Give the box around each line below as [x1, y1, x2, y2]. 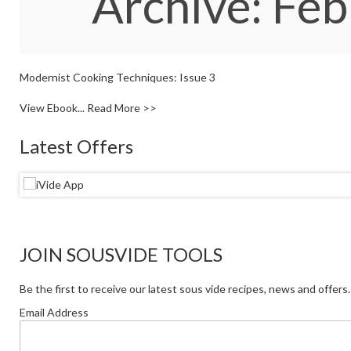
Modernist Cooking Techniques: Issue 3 [20, 70, 215, 84]
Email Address [20, 305, 89, 319]
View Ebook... [20, 100, 87, 114]
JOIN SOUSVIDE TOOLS [20, 242, 223, 266]
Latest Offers [20, 134, 133, 157]
